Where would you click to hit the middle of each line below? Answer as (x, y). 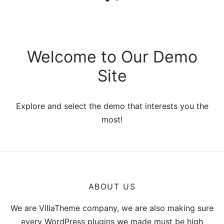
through (93, 14)
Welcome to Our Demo (112, 57)
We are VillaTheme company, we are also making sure (112, 208)
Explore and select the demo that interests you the (112, 106)
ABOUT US (112, 187)
